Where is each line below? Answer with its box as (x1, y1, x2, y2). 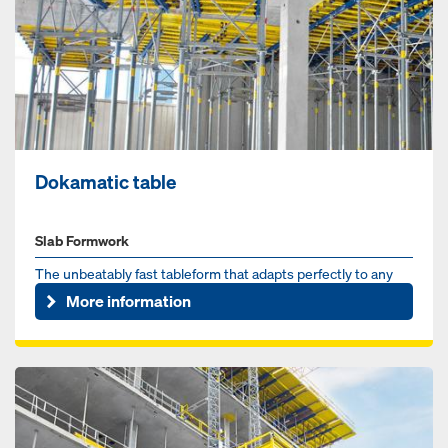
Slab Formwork (35, 230, 129, 250)
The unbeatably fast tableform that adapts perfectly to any (35, 263, 393, 283)
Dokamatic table (35, 169, 176, 194)
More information (66, 290, 192, 313)
